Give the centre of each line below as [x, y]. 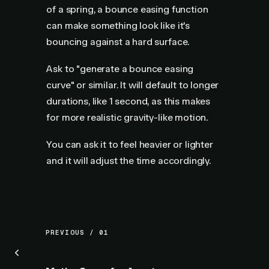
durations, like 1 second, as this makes [128, 101]
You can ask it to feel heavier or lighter [130, 144]
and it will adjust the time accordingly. [128, 161]
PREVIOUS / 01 [77, 232]
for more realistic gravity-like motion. [127, 117]
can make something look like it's [118, 26]
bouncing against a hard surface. [118, 42]
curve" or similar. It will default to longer [133, 85]
